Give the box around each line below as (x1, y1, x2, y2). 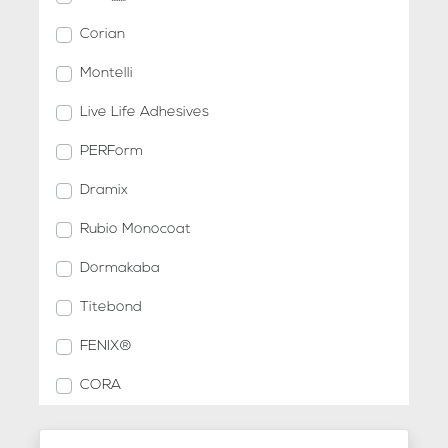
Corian (80, 27, 126, 43)
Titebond (80, 300, 143, 316)
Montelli (80, 66, 134, 82)
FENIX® (80, 339, 133, 355)
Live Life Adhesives (80, 105, 210, 121)
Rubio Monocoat (80, 222, 192, 238)
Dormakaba (80, 261, 161, 277)
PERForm (80, 144, 144, 160)
